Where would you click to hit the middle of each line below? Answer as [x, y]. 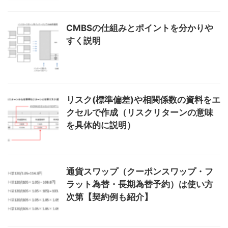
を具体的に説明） [101, 125]
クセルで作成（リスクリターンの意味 [140, 112]
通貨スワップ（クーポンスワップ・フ [140, 171]
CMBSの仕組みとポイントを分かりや [140, 28]
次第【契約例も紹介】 [109, 197]
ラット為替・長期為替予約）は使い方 [140, 184]
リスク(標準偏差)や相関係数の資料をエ [143, 99]
